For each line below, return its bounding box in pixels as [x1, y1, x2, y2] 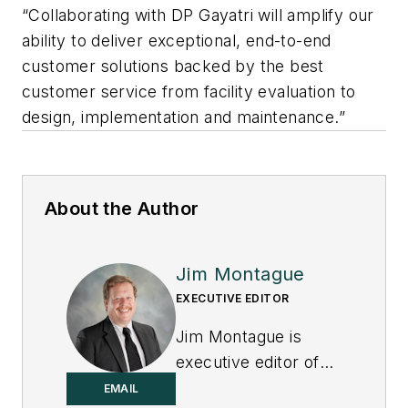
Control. [176, 378, 243, 398]
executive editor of [176, 352, 320, 372]
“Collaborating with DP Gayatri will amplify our [22, 5, 374, 25]
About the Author [45, 198, 199, 220]
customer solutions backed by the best [22, 56, 324, 76]
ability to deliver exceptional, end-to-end [22, 31, 331, 51]
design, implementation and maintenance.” [22, 107, 345, 127]
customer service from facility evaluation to [22, 82, 356, 102]
